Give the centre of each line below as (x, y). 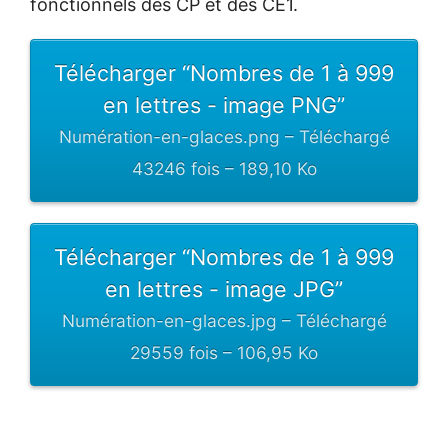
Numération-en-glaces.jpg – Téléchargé (224, 320)
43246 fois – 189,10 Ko (224, 168)
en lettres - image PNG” (224, 104)
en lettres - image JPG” (224, 288)
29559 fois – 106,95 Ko (224, 352)
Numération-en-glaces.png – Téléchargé (224, 136)
